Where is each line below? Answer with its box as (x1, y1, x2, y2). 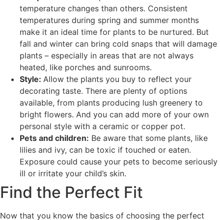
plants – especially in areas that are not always (20, 50, 193, 60)
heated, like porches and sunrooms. (20, 62, 152, 72)
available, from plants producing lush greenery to (20, 97, 203, 108)
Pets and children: (20, 133, 89, 143)
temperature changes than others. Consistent (20, 3, 188, 13)
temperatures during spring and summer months (20, 15, 199, 25)
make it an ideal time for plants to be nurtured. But (20, 27, 209, 37)
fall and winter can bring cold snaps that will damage (20, 38, 217, 49)
